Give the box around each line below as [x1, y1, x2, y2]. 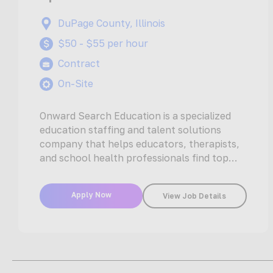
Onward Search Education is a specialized [40, 110, 232, 122]
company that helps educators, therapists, [40, 138, 240, 151]
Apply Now [71, 190, 112, 200]
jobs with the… [40, 166, 108, 179]
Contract [58, 57, 101, 70]
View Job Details [163, 191, 227, 201]
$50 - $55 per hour [58, 37, 149, 50]
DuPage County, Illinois [58, 17, 166, 30]
